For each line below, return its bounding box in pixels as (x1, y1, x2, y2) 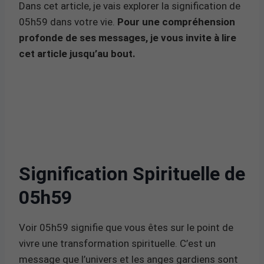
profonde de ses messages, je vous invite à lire (19, 31, 236, 44)
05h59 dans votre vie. (19, 15, 117, 28)
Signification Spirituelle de (19, 162, 245, 185)
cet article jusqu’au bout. (19, 47, 136, 60)
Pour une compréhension (117, 15, 235, 28)
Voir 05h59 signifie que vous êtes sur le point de (19, 221, 233, 233)
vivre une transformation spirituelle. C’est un (19, 237, 216, 249)
